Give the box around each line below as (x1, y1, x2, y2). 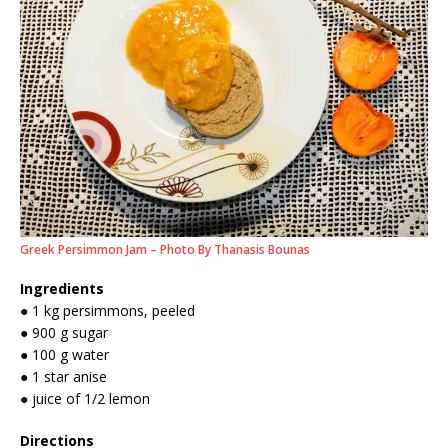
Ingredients (20, 279, 104, 299)
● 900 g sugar (20, 323, 108, 343)
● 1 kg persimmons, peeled (20, 301, 195, 321)
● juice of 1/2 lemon (20, 389, 150, 409)
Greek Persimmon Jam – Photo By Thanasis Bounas (20, 241, 310, 259)
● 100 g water (20, 345, 109, 365)
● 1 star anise (20, 367, 107, 387)
